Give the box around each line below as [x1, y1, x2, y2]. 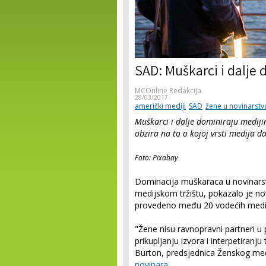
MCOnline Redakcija [135, 85, 201, 96]
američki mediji [135, 101, 186, 111]
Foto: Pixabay [135, 153, 178, 163]
